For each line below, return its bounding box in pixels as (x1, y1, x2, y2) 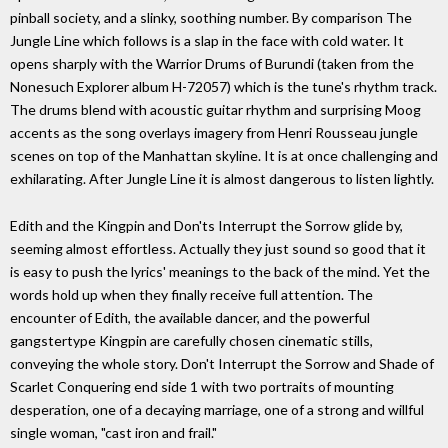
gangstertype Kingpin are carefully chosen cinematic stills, (10, 331, 373, 349)
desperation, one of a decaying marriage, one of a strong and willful (10, 400, 424, 418)
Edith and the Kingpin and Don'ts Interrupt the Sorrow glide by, (10, 216, 403, 234)
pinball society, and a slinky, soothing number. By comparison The (10, 9, 412, 27)
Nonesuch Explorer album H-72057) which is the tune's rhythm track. (10, 78, 437, 96)
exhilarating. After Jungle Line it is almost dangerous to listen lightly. (10, 170, 434, 188)
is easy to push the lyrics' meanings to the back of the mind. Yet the (10, 262, 430, 280)
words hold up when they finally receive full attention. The (10, 285, 373, 303)
